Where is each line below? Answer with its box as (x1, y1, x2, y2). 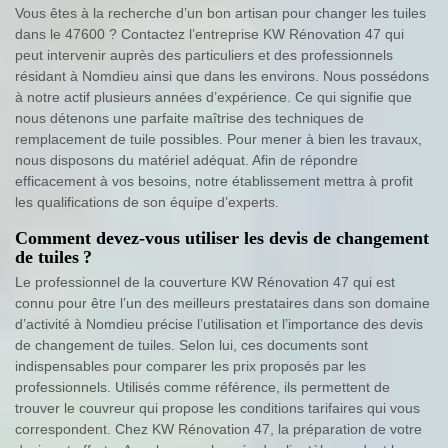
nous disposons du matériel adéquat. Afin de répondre (15, 151, 358, 168)
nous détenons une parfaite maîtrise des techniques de (15, 109, 364, 126)
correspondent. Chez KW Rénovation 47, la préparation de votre (15, 420, 422, 437)
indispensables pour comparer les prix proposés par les (15, 357, 366, 374)
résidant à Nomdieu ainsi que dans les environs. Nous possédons (15, 67, 429, 84)
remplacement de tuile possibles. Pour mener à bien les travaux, (15, 130, 422, 147)
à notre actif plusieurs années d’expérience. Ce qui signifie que (15, 88, 412, 105)
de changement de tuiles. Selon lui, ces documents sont (15, 336, 368, 353)
